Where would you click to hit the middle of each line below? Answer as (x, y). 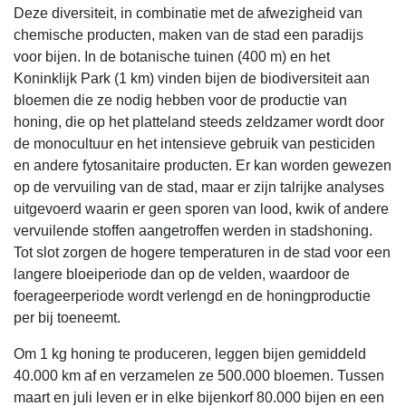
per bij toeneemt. (67, 317)
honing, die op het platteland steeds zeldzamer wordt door (199, 121)
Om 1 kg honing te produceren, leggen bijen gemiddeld (190, 353)
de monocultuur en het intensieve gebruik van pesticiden (194, 143)
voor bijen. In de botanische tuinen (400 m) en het (172, 56)
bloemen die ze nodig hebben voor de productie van (180, 100)
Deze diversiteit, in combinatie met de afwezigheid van (188, 13)
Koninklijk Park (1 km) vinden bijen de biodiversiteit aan (192, 78)
